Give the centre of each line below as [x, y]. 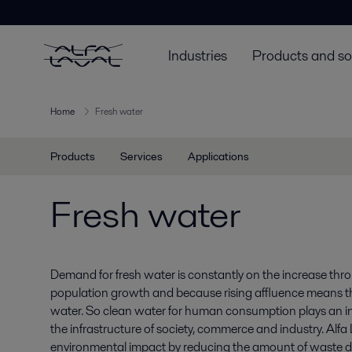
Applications [218, 156]
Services [141, 156]
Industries [198, 55]
